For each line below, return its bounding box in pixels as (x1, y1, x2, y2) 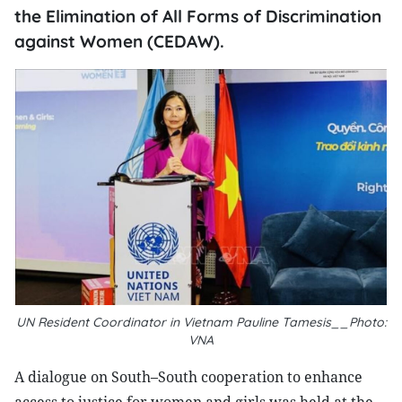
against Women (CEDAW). (14, 31, 224, 52)
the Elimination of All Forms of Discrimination (14, 5, 381, 27)
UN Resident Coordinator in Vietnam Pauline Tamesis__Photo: (15, 314, 387, 330)
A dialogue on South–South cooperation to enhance (14, 367, 363, 387)
